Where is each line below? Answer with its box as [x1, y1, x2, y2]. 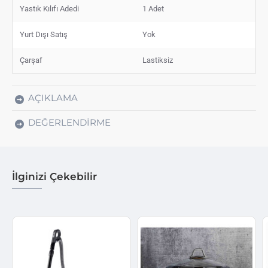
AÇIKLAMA [28, 92, 78, 103]
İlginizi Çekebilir [12, 170, 97, 182]
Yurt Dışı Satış [20, 29, 68, 39]
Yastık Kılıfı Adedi [20, 4, 79, 13]
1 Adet [142, 4, 164, 13]
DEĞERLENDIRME [28, 116, 111, 128]
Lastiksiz [142, 55, 173, 65]
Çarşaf [20, 55, 42, 65]
